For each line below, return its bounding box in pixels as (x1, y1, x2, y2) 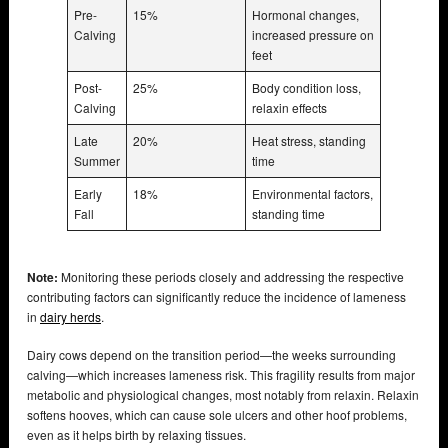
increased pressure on (252, 26, 374, 44)
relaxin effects (252, 99, 327, 117)
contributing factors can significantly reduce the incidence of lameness (27, 288, 406, 306)
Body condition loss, (252, 79, 361, 97)
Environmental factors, (252, 185, 373, 203)
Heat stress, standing (252, 132, 366, 150)
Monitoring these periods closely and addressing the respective (58, 268, 404, 286)
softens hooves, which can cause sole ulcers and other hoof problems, (27, 406, 407, 424)
